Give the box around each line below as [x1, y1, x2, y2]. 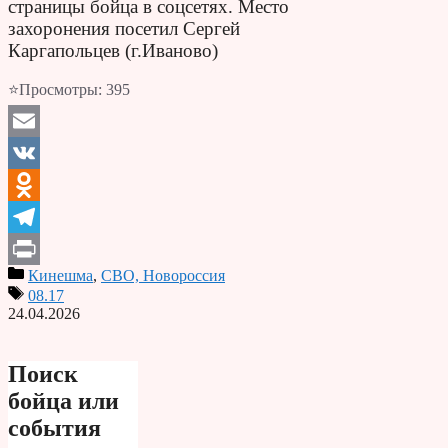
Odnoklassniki [8, 207, 99, 225]
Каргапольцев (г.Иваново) [8, 39, 218, 61]
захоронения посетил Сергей [8, 17, 240, 39]
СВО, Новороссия [101, 266, 225, 284]
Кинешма [28, 266, 93, 284]
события [8, 414, 101, 441]
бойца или [8, 387, 119, 414]
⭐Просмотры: [8, 80, 102, 98]
